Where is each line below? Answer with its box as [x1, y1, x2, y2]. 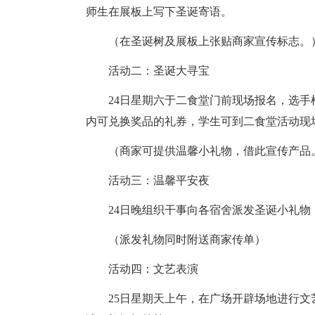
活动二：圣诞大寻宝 [86, 65, 210, 77]
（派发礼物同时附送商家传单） [86, 233, 266, 245]
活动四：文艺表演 [86, 263, 198, 275]
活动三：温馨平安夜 [86, 174, 210, 186]
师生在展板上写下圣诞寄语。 [86, 6, 232, 18]
